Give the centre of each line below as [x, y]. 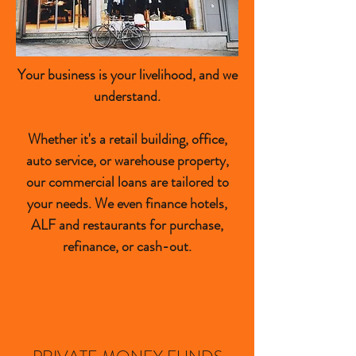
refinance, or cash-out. [127, 246]
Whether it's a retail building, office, [127, 139]
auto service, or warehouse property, [127, 161]
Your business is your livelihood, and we [127, 75]
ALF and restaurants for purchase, [127, 225]
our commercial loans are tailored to [127, 182]
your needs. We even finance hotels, [127, 203]
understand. [127, 96]
